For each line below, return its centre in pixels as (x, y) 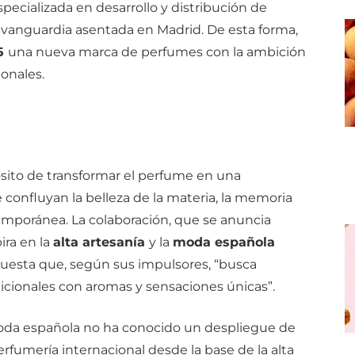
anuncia (245, 220)
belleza (109, 198)
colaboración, (131, 220)
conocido (153, 328)
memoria (263, 198)
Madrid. (181, 30)
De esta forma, (252, 30)
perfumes (173, 52)
